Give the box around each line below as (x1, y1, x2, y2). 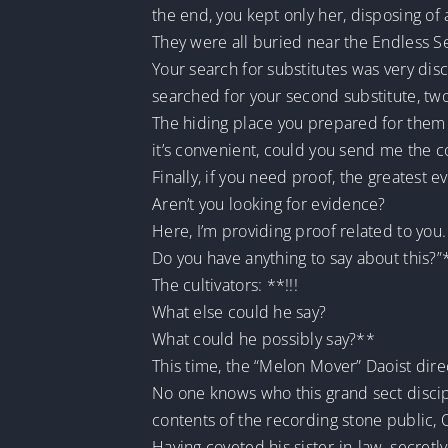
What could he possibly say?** (151, 328, 375, 350)
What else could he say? (151, 301, 327, 323)
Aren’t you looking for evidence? (151, 193, 386, 215)
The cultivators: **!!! (151, 274, 298, 296)
